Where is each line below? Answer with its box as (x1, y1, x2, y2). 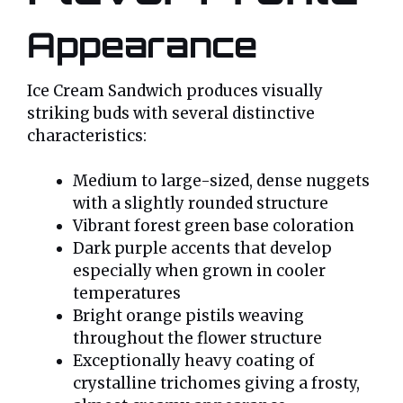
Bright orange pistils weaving (73, 306, 304, 327)
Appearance (27, 22, 257, 66)
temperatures (73, 283, 181, 304)
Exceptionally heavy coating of (73, 351, 315, 372)
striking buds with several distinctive (27, 103, 315, 123)
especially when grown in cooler (73, 261, 326, 282)
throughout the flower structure (73, 328, 322, 349)
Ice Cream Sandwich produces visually (27, 80, 323, 101)
